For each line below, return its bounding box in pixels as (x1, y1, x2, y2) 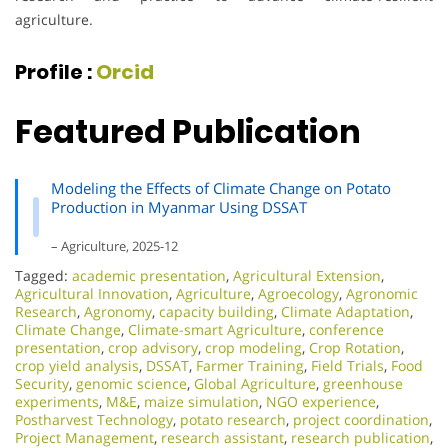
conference (309, 319, 384, 339)
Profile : (15, 57, 96, 86)
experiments (15, 391, 99, 411)
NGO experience (266, 391, 376, 411)
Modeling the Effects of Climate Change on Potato (51, 177, 392, 198)
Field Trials (311, 355, 384, 375)
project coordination (293, 409, 429, 429)
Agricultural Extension (233, 265, 381, 285)
